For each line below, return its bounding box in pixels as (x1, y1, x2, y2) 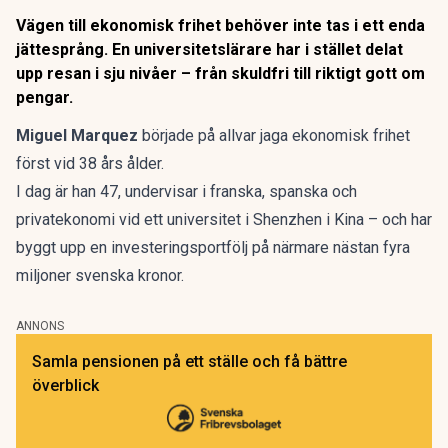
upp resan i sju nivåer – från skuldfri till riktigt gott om (16, 64, 425, 83)
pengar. (16, 88, 73, 107)
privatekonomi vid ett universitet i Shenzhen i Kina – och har (16, 210, 432, 229)
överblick (32, 376, 99, 395)
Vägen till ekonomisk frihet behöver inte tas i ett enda (16, 16, 425, 35)
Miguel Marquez (16, 126, 138, 145)
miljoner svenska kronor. (16, 266, 188, 285)
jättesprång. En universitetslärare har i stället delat (16, 40, 403, 59)
